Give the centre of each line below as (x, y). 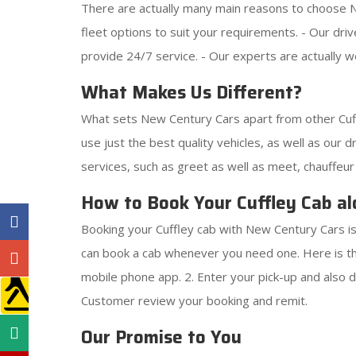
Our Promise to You (161, 337)
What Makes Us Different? (192, 93)
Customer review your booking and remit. (194, 300)
